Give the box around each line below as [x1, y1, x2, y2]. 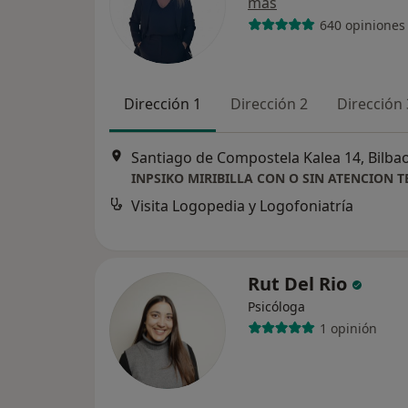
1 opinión [319, 319, 377, 337]
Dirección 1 [124, 94, 201, 114]
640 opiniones [319, 15, 405, 34]
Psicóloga [248, 298, 305, 315]
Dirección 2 [230, 94, 308, 114]
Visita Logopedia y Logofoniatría [131, 196, 353, 217]
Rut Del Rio [248, 271, 352, 296]
